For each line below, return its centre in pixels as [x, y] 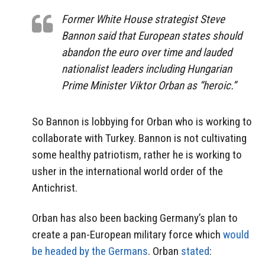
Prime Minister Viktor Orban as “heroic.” [149, 86]
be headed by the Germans [90, 251]
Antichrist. [55, 188]
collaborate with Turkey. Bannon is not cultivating [139, 138]
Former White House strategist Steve [143, 20]
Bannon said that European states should [152, 36]
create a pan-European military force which [127, 234]
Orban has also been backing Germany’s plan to [135, 218]
